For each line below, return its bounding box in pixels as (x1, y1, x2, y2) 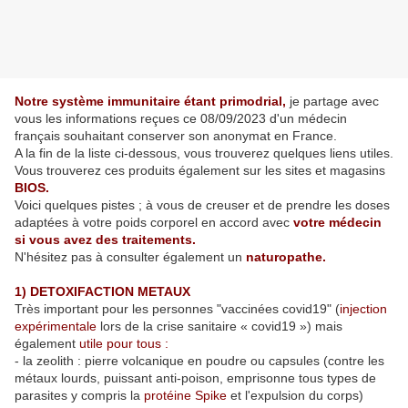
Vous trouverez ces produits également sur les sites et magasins (15, 163, 385, 178)
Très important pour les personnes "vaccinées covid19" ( (15, 301, 340, 317)
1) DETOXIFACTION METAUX (15, 284, 194, 300)
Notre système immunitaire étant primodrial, (15, 94, 290, 109)
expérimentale (15, 319, 100, 334)
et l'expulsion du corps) (230, 388, 363, 403)
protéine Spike (144, 388, 230, 403)
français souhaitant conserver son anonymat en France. (15, 128, 341, 144)
